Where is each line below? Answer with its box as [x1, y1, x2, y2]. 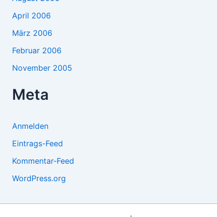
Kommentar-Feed [12, 155, 74, 166]
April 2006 [12, 11, 51, 21]
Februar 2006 [12, 46, 62, 56]
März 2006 [12, 28, 52, 38]
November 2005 [12, 63, 72, 73]
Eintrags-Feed [12, 138, 63, 148]
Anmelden [12, 121, 48, 131]
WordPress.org [12, 173, 66, 183]
